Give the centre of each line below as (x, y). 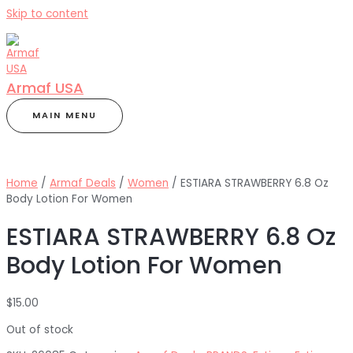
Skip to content (47, 14)
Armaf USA (45, 87)
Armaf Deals (83, 183)
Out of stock (40, 329)
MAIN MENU (65, 115)
